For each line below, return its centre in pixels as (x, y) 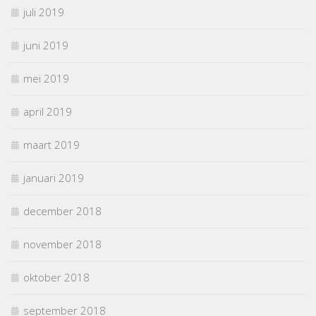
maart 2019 (51, 145)
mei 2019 (46, 79)
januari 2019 (54, 178)
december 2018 (62, 211)
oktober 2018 (56, 278)
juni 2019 (46, 45)
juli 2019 (44, 12)
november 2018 (62, 244)
